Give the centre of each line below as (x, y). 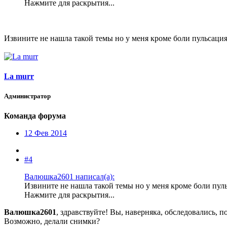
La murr (19, 76)
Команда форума (35, 116)
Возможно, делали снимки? (52, 221)
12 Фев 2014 (46, 133)
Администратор (27, 96)
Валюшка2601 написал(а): (69, 177)
